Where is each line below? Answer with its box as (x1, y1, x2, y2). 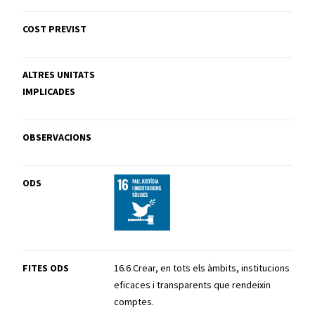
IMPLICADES (22, 85, 75, 98)
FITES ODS (22, 262, 69, 275)
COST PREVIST (22, 22, 86, 36)
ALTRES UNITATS (22, 68, 95, 82)
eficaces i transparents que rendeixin (114, 278, 271, 292)
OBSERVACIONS (22, 131, 91, 144)
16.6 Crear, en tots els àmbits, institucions (114, 262, 290, 275)
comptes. (114, 295, 155, 309)
